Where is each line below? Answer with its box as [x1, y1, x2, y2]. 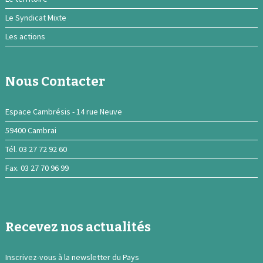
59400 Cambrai [5, 125, 56, 136]
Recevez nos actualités [5, 219, 151, 235]
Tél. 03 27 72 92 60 [5, 144, 67, 155]
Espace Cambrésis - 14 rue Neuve [5, 106, 122, 117]
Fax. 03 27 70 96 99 [5, 163, 69, 174]
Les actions [5, 31, 45, 42]
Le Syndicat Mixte [5, 12, 66, 23]
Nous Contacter [5, 73, 105, 90]
